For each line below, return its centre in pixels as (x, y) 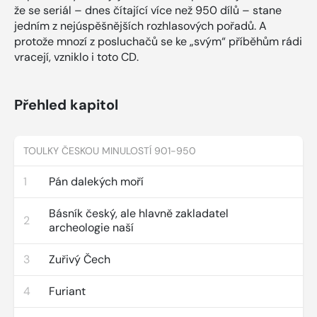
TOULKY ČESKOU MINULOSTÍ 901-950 (110, 150)
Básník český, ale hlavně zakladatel (139, 213)
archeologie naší (91, 227)
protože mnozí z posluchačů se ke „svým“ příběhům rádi (158, 41)
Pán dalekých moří (96, 181)
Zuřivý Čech (80, 259)
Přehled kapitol (66, 104)
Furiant (67, 291)
